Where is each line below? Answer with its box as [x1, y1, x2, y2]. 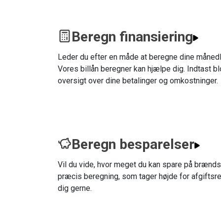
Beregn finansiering [72, 29, 193, 45]
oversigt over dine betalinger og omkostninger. [58, 76, 218, 85]
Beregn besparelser [72, 136, 194, 152]
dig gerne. [58, 184, 92, 193]
